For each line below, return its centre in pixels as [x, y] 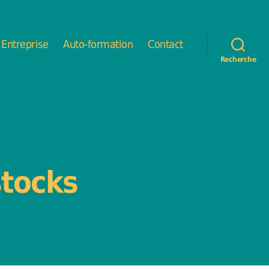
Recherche [238, 59]
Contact [165, 44]
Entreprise [25, 44]
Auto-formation [98, 44]
